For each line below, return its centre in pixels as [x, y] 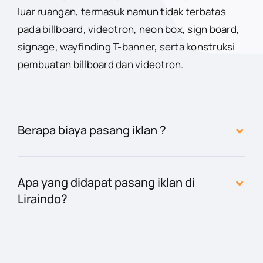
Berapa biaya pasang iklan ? [92, 130]
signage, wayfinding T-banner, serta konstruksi [126, 46]
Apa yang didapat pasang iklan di [106, 182]
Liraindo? [42, 198]
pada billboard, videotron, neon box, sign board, [129, 29]
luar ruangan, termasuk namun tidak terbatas [122, 11]
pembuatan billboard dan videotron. [100, 64]
